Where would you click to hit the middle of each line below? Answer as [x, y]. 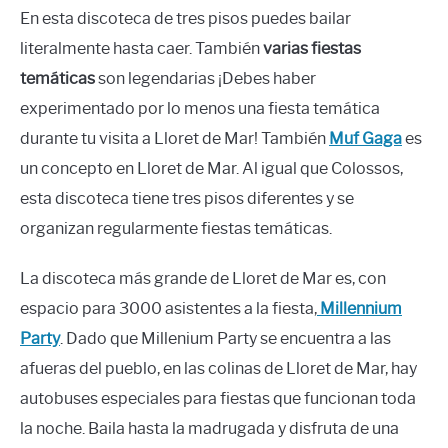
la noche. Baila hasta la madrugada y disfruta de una [209, 428]
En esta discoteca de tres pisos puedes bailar [185, 18]
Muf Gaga [365, 138]
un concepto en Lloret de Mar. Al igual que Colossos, [211, 168]
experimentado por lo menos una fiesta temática [200, 108]
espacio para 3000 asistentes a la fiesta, [168, 308]
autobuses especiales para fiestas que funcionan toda [218, 398]
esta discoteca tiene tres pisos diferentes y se [187, 198]
